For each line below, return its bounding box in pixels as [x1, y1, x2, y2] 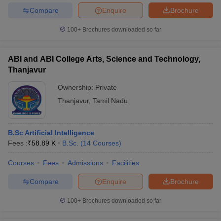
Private [95, 83, 117, 91]
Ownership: [58, 83, 95, 91]
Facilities [112, 159, 139, 167]
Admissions [68, 159, 103, 167]
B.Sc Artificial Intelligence [8, 129, 94, 137]
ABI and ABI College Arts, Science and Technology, [8, 55, 200, 63]
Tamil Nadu [93, 97, 128, 105]
